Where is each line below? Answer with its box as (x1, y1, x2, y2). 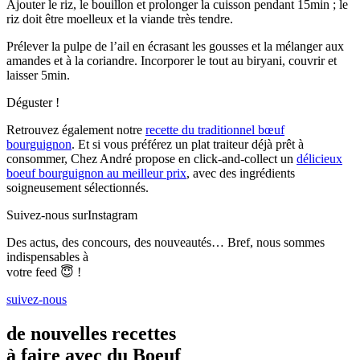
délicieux (297, 152, 342, 166)
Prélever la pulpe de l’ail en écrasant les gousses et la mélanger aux (6, 39, 344, 54)
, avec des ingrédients (186, 166, 295, 181)
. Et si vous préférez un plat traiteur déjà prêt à (72, 137, 304, 152)
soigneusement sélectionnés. (6, 181, 149, 195)
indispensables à (6, 250, 88, 264)
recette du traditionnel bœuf (145, 123, 284, 137)
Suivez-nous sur (6, 208, 88, 223)
